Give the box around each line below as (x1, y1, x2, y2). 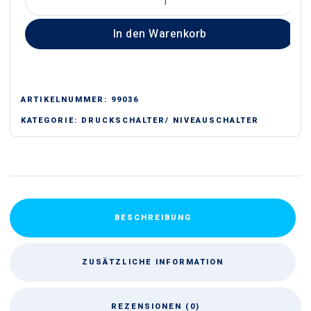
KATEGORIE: (21, 116, 81, 125)
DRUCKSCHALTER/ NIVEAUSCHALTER (81, 116, 259, 125)
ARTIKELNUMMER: (21, 95, 111, 104)
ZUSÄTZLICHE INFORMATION (82, 256, 224, 268)
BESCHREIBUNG (114, 212, 192, 224)
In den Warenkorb (112, 26, 207, 42)
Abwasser (24, 7, 75, 20)
